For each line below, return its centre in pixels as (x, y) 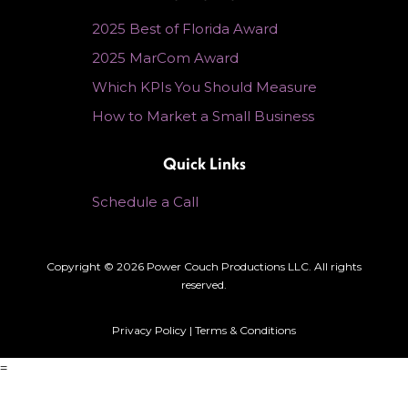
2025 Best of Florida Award (184, 29)
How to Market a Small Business (203, 117)
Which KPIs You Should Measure (204, 87)
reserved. (204, 285)
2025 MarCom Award (165, 58)
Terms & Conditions (245, 331)
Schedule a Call (145, 202)
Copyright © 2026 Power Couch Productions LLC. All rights (204, 267)
